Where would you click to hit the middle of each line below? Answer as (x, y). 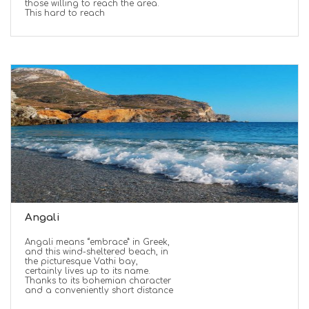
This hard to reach (65, 13)
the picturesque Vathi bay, (81, 261)
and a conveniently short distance (99, 290)
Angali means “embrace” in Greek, (97, 242)
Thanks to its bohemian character (98, 281)
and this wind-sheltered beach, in (97, 252)
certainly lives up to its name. (88, 271)
